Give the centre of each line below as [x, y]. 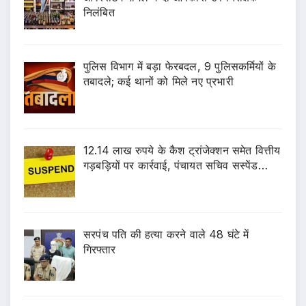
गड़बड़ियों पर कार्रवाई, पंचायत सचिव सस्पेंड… [176, 165]
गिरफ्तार [99, 249]
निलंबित [99, 13]
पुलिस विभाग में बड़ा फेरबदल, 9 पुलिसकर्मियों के [180, 67]
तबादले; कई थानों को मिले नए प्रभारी [158, 82]
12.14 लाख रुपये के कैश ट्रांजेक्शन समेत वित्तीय [182, 150]
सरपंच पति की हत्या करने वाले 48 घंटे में [166, 234]
